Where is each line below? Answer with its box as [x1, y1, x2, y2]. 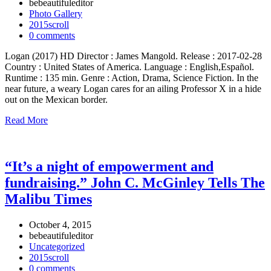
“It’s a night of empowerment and [5, 158, 214, 174]
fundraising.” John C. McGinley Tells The [5, 174, 265, 191]
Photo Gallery [29, 8, 82, 19]
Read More [5, 114, 48, 125]
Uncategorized [29, 241, 85, 252]
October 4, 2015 [29, 219, 91, 230]
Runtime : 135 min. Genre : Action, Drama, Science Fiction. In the [5, 72, 258, 83]
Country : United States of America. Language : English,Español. [5, 61, 254, 72]
